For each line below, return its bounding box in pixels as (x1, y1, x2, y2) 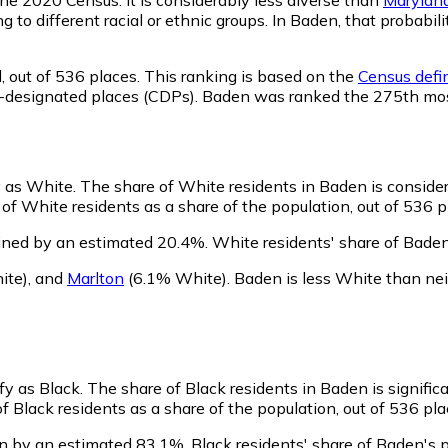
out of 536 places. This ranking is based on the (5, 65, 358, 86)
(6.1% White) (124, 267, 227, 288)
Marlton (67, 267, 124, 288)
